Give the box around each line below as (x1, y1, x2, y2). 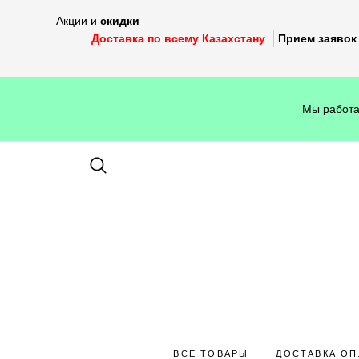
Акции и (56, 14, 100, 27)
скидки (100, 14, 139, 27)
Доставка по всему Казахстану (91, 32, 265, 45)
